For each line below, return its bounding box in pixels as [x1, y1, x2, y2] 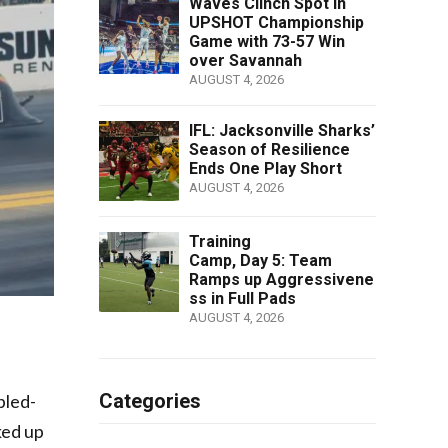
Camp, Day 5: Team [188, 250, 332, 270]
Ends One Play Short [188, 158, 342, 178]
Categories [98, 388, 201, 413]
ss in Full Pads [188, 288, 296, 308]
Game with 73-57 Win [188, 31, 345, 51]
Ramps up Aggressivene [188, 269, 374, 289]
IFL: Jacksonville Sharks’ [188, 120, 375, 140]
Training [188, 231, 251, 251]
